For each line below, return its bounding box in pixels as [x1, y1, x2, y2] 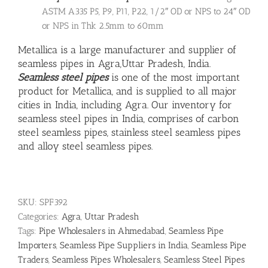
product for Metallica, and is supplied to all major [18, 85, 237, 98]
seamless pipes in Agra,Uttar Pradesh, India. [18, 57, 211, 70]
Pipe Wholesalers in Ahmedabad [39, 226, 165, 237]
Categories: [18, 211, 62, 223]
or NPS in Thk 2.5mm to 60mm [42, 20, 164, 32]
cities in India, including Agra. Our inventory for [18, 99, 232, 111]
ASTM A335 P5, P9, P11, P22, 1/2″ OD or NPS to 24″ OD [42, 6, 250, 17]
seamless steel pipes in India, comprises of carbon [18, 112, 239, 125]
